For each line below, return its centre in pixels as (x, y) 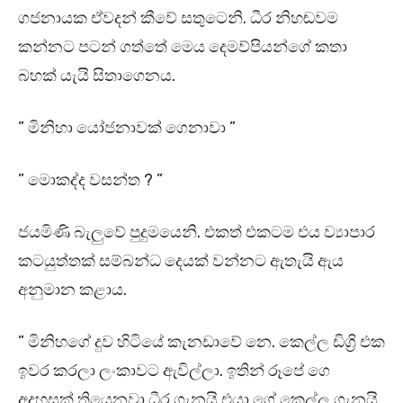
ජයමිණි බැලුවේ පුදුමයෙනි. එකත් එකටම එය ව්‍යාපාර (197, 233)
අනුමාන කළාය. (72, 290)
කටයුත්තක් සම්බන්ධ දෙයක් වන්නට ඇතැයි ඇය (181, 261)
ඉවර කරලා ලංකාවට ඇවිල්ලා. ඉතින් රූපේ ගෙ (174, 371)
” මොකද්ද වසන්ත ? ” (92, 180)
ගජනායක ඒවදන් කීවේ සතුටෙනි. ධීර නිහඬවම (178, 18)
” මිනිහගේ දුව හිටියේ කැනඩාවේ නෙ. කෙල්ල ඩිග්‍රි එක (201, 342)
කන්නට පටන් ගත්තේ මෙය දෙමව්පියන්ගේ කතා (183, 47)
